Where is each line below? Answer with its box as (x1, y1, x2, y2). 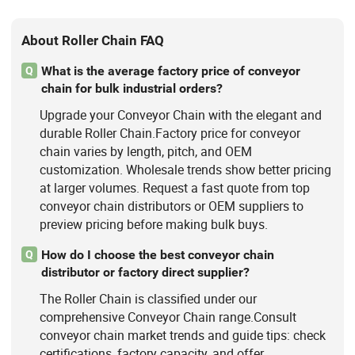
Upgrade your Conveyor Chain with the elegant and (39, 106, 322, 124)
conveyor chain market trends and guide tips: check (39, 326, 326, 345)
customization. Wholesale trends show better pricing (39, 161, 331, 179)
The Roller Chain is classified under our (39, 290, 257, 308)
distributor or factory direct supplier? (40, 264, 250, 280)
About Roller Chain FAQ (21, 32, 165, 48)
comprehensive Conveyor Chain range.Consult (39, 308, 296, 326)
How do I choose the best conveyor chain (40, 246, 274, 262)
